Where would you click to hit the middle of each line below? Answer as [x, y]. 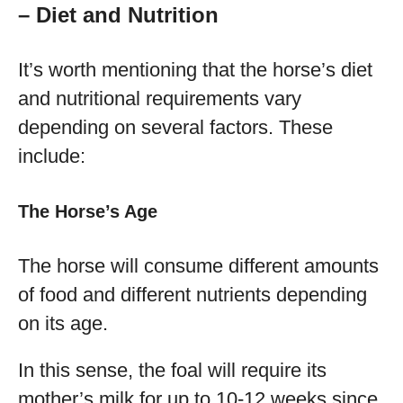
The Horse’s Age [88, 211]
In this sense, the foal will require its [172, 370]
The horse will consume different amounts [198, 266]
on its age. [63, 323]
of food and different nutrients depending [193, 295]
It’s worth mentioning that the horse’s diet [195, 70]
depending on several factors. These [175, 127]
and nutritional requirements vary [160, 99]
